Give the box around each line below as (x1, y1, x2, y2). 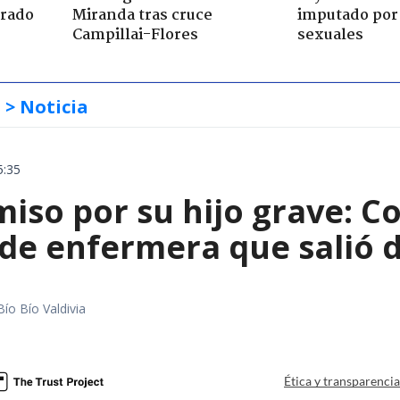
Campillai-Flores (71, 22, 198, 47)
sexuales (297, 22, 363, 47)
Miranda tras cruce (71, 3, 212, 28)
